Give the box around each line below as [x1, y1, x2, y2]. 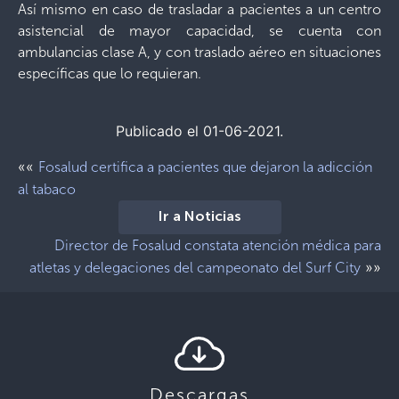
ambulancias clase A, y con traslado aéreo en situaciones [18, 44, 381, 61]
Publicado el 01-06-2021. [116, 122, 283, 140]
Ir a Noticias [158, 210, 241, 224]
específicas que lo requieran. [18, 65, 201, 82]
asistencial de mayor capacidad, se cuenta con [18, 22, 381, 39]
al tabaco [18, 181, 76, 198]
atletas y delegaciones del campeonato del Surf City [29, 259, 361, 276]
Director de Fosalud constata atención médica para [54, 237, 381, 254]
